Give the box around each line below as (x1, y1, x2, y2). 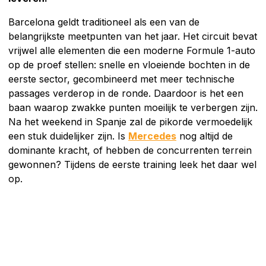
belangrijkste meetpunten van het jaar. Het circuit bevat (8, 30, 257, 42)
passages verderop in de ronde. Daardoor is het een (8, 87, 243, 99)
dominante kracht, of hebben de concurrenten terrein (8, 144, 252, 156)
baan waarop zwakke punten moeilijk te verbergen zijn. (8, 101, 258, 113)
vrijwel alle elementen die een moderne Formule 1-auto (8, 44, 255, 56)
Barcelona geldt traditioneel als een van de (8, 15, 199, 28)
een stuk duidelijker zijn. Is (8, 129, 128, 142)
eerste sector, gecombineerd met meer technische (8, 72, 235, 85)
